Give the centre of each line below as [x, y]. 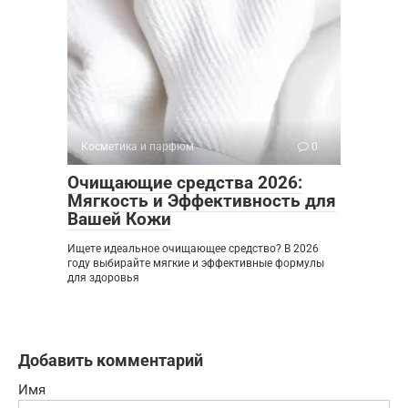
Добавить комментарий [111, 360]
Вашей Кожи [119, 219]
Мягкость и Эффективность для [202, 200]
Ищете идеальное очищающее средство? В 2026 [193, 248]
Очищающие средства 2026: [185, 182]
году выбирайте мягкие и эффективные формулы [196, 263]
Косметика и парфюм [138, 146]
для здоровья [103, 277]
